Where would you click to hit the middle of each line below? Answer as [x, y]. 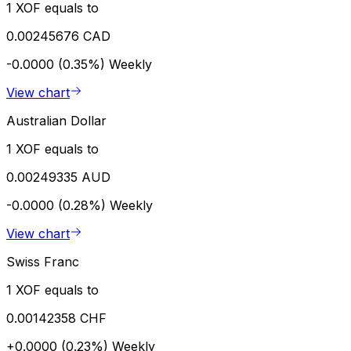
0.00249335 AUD [58, 177]
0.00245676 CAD [58, 36]
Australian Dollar [56, 120]
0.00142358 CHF [56, 318]
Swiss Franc [43, 261]
